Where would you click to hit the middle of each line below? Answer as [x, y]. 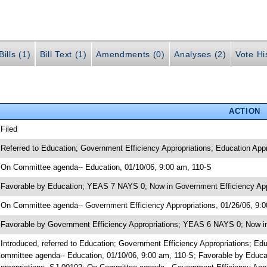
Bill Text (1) [63, 55]
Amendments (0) [131, 55]
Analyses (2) [200, 55]
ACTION [244, 111]
